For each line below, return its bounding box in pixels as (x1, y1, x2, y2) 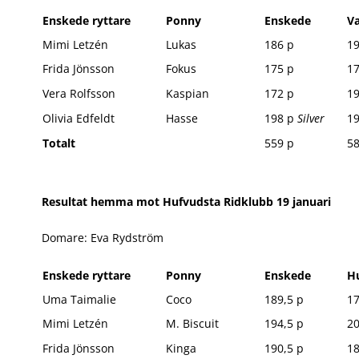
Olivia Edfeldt (42, 111, 115, 126)
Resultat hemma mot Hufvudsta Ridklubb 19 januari (42, 194, 331, 209)
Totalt (42, 135, 75, 151)
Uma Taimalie (42, 292, 116, 307)
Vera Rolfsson (42, 86, 115, 101)
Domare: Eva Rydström (42, 230, 163, 245)
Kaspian (166, 86, 209, 101)
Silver (297, 111, 325, 126)
